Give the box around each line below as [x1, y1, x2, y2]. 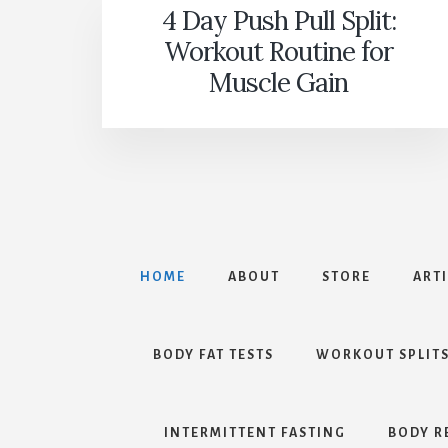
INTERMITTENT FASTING [164, 426, 346, 441]
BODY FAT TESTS [153, 348, 274, 363]
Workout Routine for [164, 35, 394, 69]
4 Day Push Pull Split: [161, 4, 396, 38]
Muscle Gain [209, 66, 349, 100]
